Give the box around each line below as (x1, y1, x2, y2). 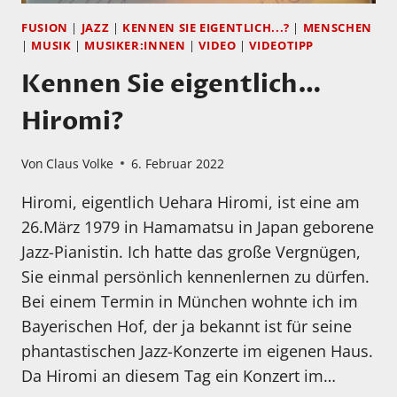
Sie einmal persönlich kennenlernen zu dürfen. (21, 265, 370, 287)
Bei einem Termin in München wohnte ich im (21, 290, 358, 312)
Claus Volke (46, 154, 114, 172)
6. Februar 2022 (131, 154, 225, 172)
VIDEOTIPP (249, 37, 315, 53)
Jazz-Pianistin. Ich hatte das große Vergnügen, (21, 240, 361, 262)
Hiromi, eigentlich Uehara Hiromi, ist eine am (21, 191, 360, 213)
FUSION (21, 19, 68, 35)
